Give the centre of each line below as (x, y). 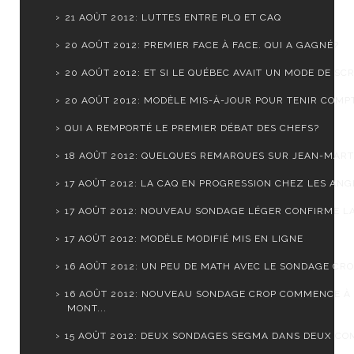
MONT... (87, 309)
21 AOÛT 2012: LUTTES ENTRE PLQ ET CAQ (173, 18)
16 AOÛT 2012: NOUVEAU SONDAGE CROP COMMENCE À (207, 294)
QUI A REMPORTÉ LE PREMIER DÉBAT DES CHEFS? (192, 128)
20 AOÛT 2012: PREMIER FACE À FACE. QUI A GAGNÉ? (201, 45)
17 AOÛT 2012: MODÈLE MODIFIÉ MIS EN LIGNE (184, 239)
